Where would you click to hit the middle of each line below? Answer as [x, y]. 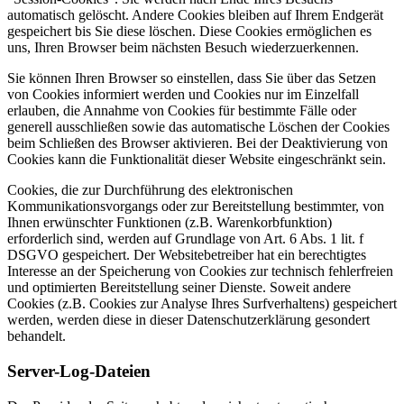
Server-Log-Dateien [79, 372]
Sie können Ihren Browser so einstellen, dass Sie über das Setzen [192, 78]
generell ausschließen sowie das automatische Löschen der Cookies [198, 127]
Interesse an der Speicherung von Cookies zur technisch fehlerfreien [200, 271]
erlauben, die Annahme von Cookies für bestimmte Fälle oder [182, 111]
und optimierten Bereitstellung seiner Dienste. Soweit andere [179, 288]
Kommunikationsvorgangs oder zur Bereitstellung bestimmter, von [196, 207]
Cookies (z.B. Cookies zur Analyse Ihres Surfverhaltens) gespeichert [202, 304]
